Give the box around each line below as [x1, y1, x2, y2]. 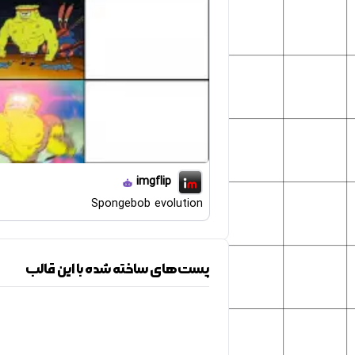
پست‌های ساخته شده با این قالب [25, 260, 209, 279]
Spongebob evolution [91, 197, 203, 212]
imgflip [136, 175, 171, 189]
